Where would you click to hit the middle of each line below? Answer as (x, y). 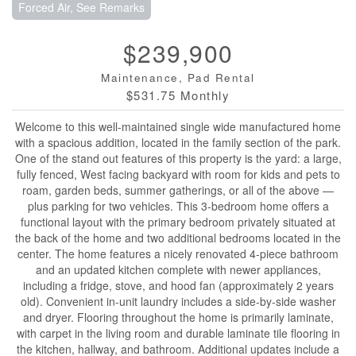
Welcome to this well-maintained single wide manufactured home (178, 126)
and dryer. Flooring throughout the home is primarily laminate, (178, 317)
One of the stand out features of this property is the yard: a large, (178, 158)
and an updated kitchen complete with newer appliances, (178, 269)
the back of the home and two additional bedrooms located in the (178, 237)
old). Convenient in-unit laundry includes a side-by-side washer (178, 301)
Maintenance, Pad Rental (178, 77)
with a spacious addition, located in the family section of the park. (178, 142)
